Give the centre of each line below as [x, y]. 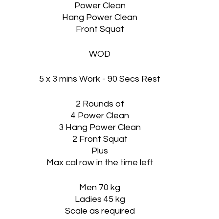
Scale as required [100, 211]
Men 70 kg [100, 187]
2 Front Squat [100, 139]
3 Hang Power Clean [100, 127]
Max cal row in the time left [100, 163]
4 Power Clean [100, 116]
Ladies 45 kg [100, 199]
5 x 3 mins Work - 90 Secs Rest [100, 79]
